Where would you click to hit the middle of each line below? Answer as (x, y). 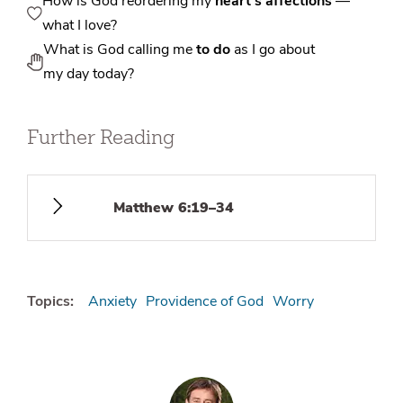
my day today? (89, 74)
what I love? (80, 26)
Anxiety (112, 302)
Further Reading (101, 137)
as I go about (273, 50)
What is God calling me (120, 50)
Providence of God (205, 302)
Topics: (50, 302)
